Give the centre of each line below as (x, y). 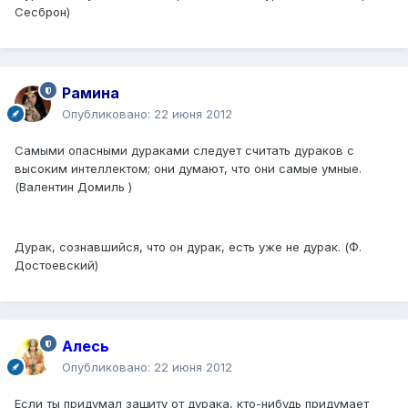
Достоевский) (56, 265)
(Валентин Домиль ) (73, 187)
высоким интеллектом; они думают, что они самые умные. (188, 169)
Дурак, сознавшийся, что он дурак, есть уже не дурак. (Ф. (188, 247)
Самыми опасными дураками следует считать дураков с (184, 151)
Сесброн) (42, 12)
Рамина (91, 93)
